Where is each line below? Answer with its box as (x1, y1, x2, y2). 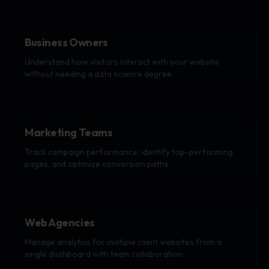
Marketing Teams (25, 125, 113, 139)
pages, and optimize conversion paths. (25, 159, 171, 169)
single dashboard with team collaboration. (25, 249, 185, 259)
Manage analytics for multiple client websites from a (25, 237, 222, 247)
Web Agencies (25, 216, 95, 229)
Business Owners (25, 35, 108, 49)
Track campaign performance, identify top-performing (25, 147, 233, 157)
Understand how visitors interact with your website (25, 56, 219, 67)
